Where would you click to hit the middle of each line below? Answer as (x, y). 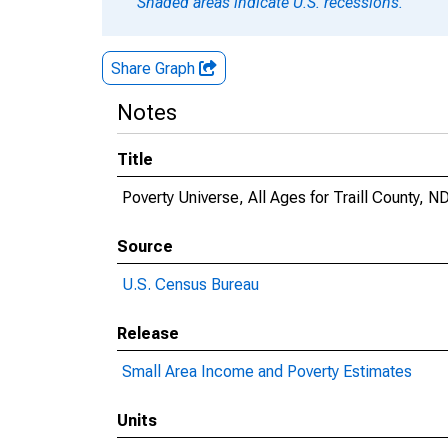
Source (145, 246)
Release (148, 333)
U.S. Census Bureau (190, 284)
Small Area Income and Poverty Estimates (267, 371)
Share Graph (155, 68)
